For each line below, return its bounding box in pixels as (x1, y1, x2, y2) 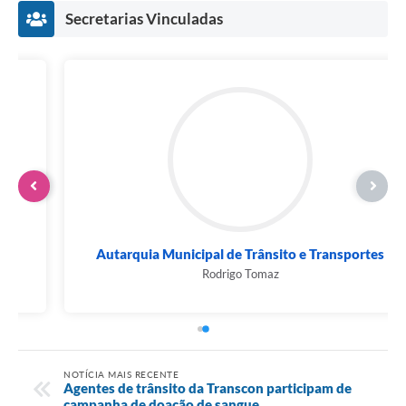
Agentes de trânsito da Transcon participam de (63, 379, 352, 396)
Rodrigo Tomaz (164, 266, 242, 281)
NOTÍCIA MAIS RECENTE (63, 368, 179, 380)
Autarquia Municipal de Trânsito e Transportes (59, 245, 347, 262)
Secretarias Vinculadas (65, 8, 223, 28)
